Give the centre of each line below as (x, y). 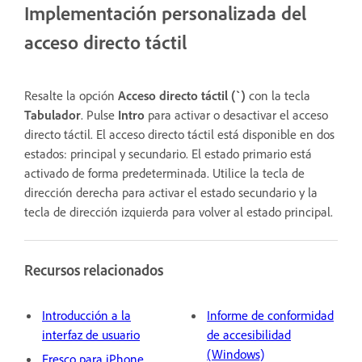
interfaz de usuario (91, 334)
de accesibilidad (249, 334)
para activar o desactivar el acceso (238, 115)
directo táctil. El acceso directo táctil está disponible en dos (179, 135)
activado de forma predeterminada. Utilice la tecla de (164, 173)
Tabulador (53, 115)
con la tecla (280, 96)
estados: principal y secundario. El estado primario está (168, 154)
